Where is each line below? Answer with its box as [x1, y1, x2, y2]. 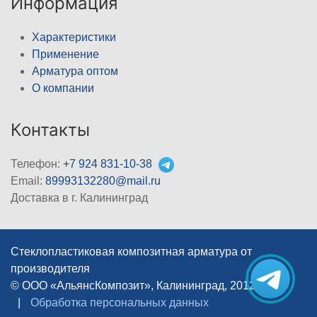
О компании [32, 81, 94, 94]
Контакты [11, 119, 90, 140]
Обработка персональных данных [30, 296, 209, 309]
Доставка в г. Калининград [11, 191, 148, 204]
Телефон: [11, 157, 63, 170]
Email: [11, 174, 45, 187]
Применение [32, 47, 99, 60]
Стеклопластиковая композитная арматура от [11, 245, 252, 258]
